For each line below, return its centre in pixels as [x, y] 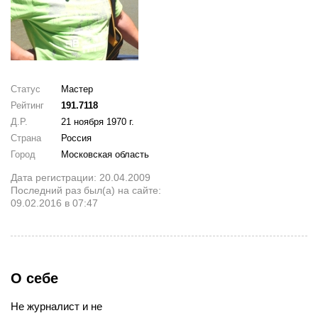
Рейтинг [27, 105]
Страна [26, 138]
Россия [77, 138]
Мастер [77, 89]
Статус [26, 89]
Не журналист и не [56, 306]
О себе [34, 278]
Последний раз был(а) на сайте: [86, 190]
